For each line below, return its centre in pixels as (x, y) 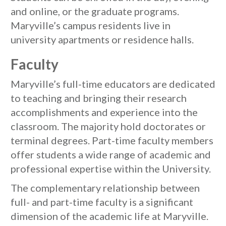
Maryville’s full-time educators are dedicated (113, 84)
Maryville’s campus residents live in (91, 25)
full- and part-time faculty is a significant (102, 202)
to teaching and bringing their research (99, 98)
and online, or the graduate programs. (95, 11)
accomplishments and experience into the (104, 112)
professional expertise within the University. (111, 168)
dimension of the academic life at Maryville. (109, 216)
